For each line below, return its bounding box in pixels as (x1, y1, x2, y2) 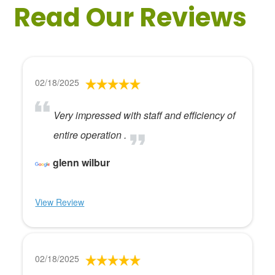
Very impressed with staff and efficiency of (53, 108, 236, 122)
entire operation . (53, 128, 127, 142)
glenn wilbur (53, 155, 110, 169)
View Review (35, 196, 85, 208)
